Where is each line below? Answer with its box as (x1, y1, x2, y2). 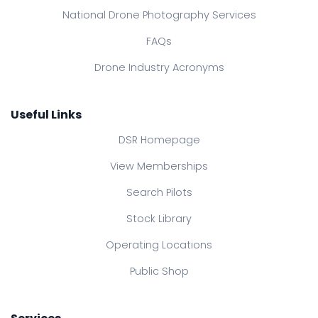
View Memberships (110, 159, 208, 174)
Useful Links (11, 106, 82, 124)
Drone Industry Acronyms (94, 60, 224, 75)
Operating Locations (106, 238, 212, 253)
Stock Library (126, 212, 192, 226)
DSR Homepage (118, 133, 200, 148)
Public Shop (129, 264, 189, 279)
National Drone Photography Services (62, 8, 256, 23)
